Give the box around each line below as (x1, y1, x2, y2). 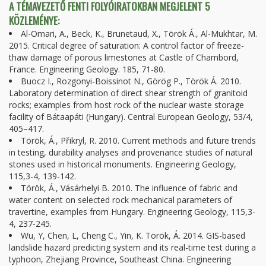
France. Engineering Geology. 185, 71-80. (9, 64, 165, 75)
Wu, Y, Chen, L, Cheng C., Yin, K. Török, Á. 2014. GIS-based (21, 230, 245, 241)
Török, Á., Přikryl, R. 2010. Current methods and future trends (21, 135, 256, 146)
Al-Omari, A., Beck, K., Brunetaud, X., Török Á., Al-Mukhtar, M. (21, 28, 257, 39)
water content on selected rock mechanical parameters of (9, 194, 232, 205)
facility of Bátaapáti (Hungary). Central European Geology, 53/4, (9, 111, 253, 122)
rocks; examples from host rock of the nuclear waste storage (9, 99, 244, 110)
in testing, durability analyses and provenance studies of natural (9, 147, 252, 158)
